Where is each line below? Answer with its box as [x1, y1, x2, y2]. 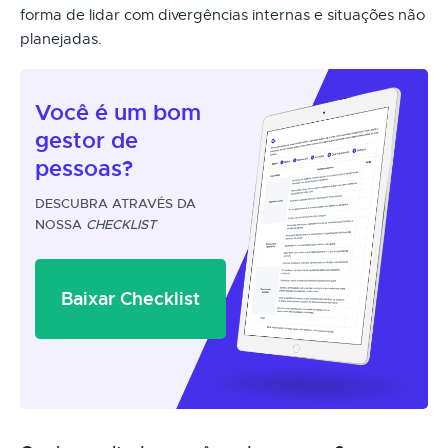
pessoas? [35, 154, 133, 183]
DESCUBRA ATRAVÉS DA [35, 194, 196, 212]
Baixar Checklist [61, 286, 200, 310]
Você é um [35, 98, 153, 127]
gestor [35, 126, 105, 155]
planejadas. [20, 29, 102, 48]
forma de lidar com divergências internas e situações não [20, 5, 425, 24]
